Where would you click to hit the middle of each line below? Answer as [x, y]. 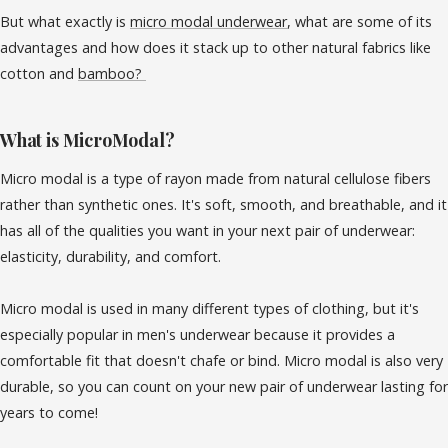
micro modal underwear [208, 21]
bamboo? [112, 73]
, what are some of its [359, 21]
